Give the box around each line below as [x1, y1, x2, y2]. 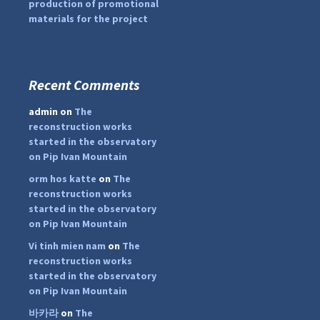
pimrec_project [126, 106, 189, 118]
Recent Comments [29, 76, 139, 94]
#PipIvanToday [121, 77, 191, 90]
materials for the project [29, 12, 148, 26]
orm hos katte [29, 172, 96, 186]
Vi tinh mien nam [29, 239, 106, 253]
